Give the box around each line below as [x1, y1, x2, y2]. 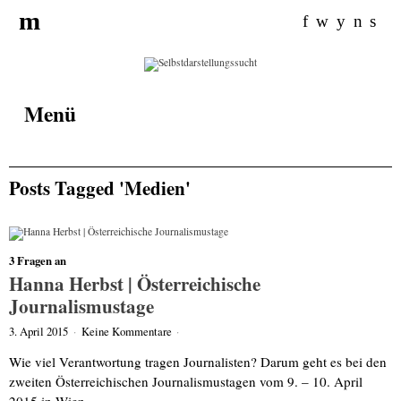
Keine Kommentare [81, 322, 172, 339]
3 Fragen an [9, 252, 66, 269]
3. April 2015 [9, 322, 68, 339]
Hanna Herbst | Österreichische [9, 269, 260, 297]
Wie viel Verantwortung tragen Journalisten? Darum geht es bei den [9, 352, 387, 371]
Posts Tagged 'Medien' [9, 174, 191, 202]
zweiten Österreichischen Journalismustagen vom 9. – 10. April [9, 371, 363, 390]
